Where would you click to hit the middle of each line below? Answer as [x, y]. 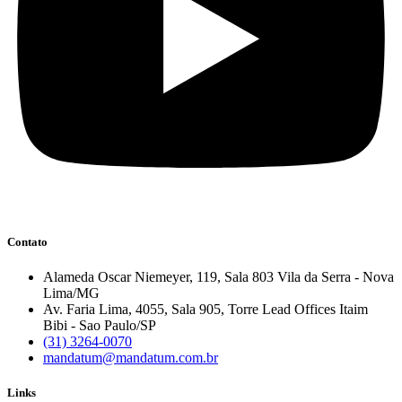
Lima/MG [71, 293]
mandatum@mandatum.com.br [131, 357]
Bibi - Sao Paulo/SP [100, 325]
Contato [27, 241]
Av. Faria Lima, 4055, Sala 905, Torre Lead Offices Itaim [205, 309]
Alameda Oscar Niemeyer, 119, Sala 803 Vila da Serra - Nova [218, 276]
